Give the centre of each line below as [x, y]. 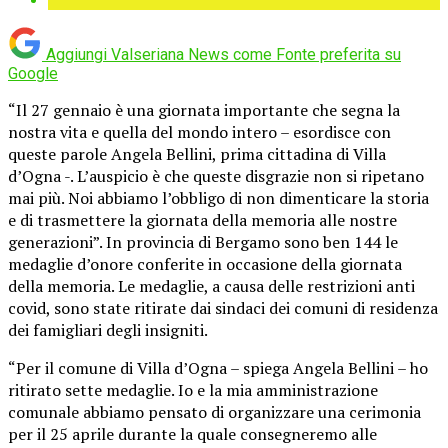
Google [33, 73]
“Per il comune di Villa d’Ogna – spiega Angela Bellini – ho [218, 367]
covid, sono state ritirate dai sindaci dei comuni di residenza [223, 307]
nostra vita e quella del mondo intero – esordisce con [199, 131]
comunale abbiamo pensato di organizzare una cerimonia [214, 411]
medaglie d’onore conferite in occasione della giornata [205, 263]
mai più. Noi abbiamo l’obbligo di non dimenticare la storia [218, 197]
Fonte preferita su [338, 54]
